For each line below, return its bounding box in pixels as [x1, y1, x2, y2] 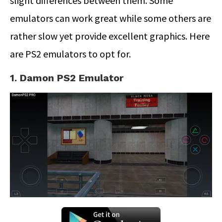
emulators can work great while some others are [10, 12, 211, 25]
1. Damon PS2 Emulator [10, 72, 123, 84]
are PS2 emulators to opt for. [10, 48, 131, 60]
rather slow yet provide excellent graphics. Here [10, 30, 210, 43]
